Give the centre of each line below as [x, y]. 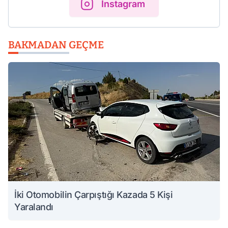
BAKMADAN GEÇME [56, 45]
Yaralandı [34, 207]
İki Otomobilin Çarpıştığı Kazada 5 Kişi [94, 195]
